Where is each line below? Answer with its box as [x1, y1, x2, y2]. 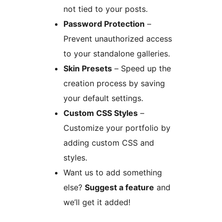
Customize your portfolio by [63, 122, 170, 133]
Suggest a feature [85, 182, 154, 192]
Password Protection [63, 18, 145, 29]
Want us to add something [63, 167, 162, 177]
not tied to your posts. [63, 3, 148, 14]
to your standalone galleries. [63, 48, 170, 58]
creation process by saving [63, 78, 165, 88]
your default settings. [63, 93, 143, 103]
